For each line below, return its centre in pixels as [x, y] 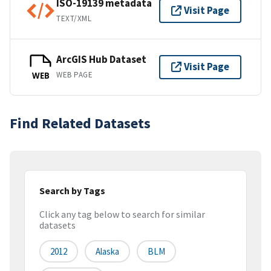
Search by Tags [72, 190]
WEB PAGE [75, 75]
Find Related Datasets [80, 123]
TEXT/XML [74, 19]
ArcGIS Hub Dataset [101, 60]
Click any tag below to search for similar [122, 214]
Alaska [107, 252]
